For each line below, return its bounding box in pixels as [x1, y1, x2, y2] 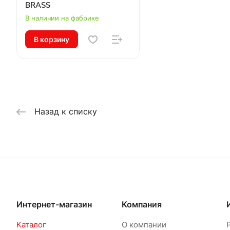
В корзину [34, 34, 69, 44]
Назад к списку [34, 106, 97, 117]
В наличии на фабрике [25, 13, 99, 22]
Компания [121, 199, 162, 210]
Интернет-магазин [16, 199, 92, 210]
